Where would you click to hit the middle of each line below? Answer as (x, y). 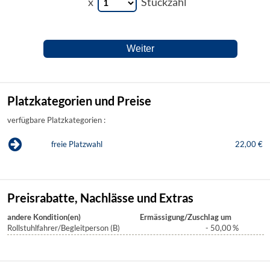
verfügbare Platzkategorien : (56, 120)
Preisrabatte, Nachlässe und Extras (100, 198)
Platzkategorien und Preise (79, 101)
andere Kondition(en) (44, 217)
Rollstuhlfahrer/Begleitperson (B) (64, 228)
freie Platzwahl (77, 144)
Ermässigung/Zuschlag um (186, 217)
